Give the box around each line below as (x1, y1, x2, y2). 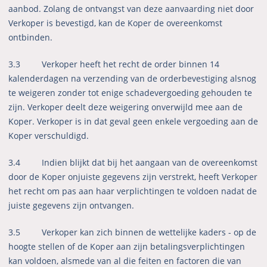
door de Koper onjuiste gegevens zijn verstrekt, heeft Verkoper (8, 171, 258, 183)
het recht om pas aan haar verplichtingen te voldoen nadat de (8, 185, 257, 197)
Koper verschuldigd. (8, 130, 89, 142)
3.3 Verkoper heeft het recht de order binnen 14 (8, 58, 220, 70)
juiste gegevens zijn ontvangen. (8, 200, 135, 212)
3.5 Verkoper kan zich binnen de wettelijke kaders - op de (8, 226, 257, 238)
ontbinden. (8, 32, 53, 44)
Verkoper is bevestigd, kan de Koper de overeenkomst (8, 17, 223, 29)
